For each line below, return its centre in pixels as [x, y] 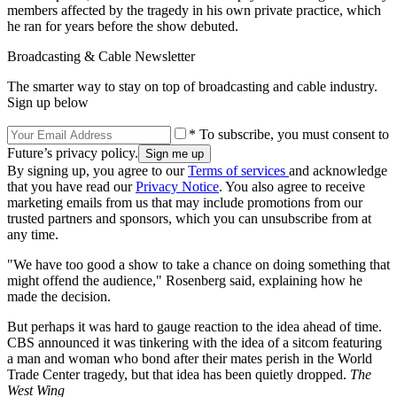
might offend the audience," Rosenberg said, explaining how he [185, 280]
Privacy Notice [177, 186]
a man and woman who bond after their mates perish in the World [190, 358]
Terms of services [238, 170]
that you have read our [71, 186]
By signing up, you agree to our [97, 170]
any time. [33, 234]
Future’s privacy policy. [73, 152]
